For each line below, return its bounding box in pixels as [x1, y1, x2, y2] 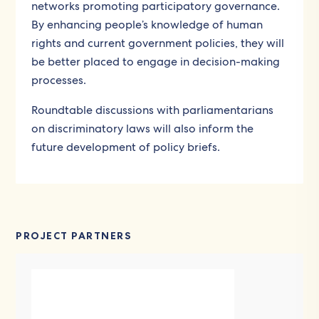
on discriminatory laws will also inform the [31, 120, 254, 136]
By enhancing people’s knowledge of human [31, 16, 263, 32]
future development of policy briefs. [31, 139, 221, 155]
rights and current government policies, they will [31, 35, 285, 51]
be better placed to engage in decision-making [31, 53, 281, 69]
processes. [31, 72, 87, 88]
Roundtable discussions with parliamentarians [31, 102, 274, 117]
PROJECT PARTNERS [16, 229, 132, 242]
